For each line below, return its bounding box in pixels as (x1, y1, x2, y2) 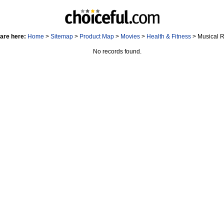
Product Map (79, 33, 114, 40)
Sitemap (50, 33, 73, 40)
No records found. (92, 48, 141, 55)
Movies (120, 33, 140, 40)
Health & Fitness (146, 33, 191, 40)
